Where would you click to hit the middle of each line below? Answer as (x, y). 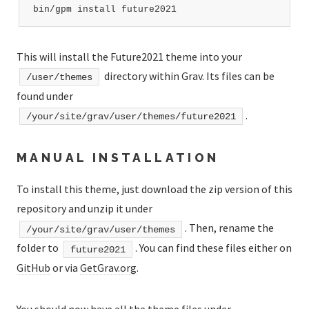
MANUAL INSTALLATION (118, 157)
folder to (39, 248)
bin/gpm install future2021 (104, 10)
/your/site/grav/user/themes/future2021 (131, 116)
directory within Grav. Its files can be (188, 76)
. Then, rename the (229, 228)
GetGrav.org (108, 268)
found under (45, 96)
